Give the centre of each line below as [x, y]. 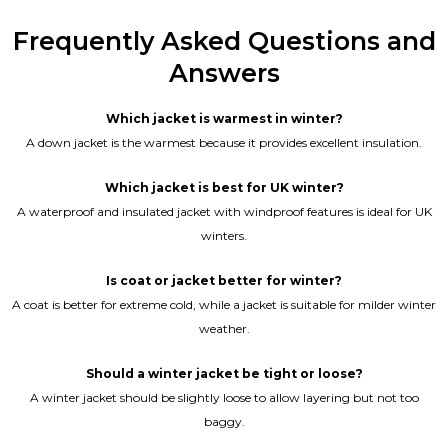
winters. [224, 235]
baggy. [224, 421]
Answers [224, 73]
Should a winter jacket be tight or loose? [224, 373]
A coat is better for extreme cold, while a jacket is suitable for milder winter [224, 304]
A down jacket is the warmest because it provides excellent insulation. [224, 142]
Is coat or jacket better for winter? [224, 280]
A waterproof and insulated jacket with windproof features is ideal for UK [224, 211]
